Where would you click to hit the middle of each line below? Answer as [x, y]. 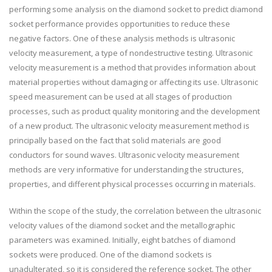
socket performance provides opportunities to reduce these [120, 24]
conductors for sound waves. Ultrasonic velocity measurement [124, 155]
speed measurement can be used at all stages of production [121, 97]
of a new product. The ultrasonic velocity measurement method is [129, 126]
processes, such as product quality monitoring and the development [134, 111]
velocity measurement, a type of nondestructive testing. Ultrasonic [131, 53]
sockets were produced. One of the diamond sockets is [110, 254]
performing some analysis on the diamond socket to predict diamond [136, 9]
